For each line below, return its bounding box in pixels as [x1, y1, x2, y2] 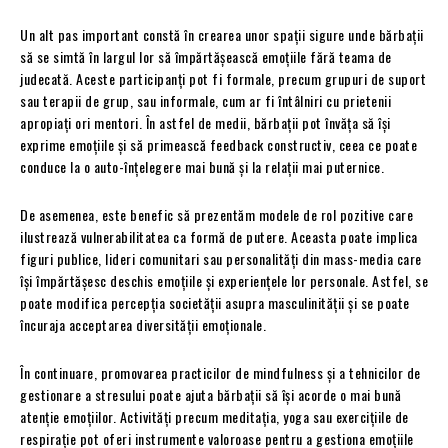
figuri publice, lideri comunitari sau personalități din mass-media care [20, 247, 422, 269]
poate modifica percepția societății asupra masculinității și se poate [20, 291, 410, 313]
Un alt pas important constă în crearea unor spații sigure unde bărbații [20, 23, 424, 45]
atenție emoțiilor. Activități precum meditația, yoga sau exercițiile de [20, 405, 409, 427]
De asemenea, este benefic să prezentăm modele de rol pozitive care [20, 203, 413, 225]
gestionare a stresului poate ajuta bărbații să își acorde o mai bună [20, 383, 401, 405]
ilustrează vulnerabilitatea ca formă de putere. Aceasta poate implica [20, 225, 418, 247]
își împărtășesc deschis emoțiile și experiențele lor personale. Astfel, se [20, 269, 428, 291]
